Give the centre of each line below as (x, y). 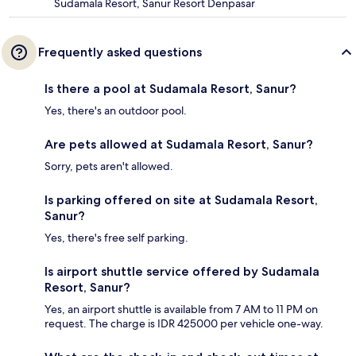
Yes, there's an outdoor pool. (116, 110)
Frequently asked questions (120, 52)
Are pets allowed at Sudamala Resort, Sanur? (179, 144)
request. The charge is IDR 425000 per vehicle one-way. (184, 323)
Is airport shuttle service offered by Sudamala (182, 271)
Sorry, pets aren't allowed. (109, 166)
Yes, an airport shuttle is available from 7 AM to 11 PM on (181, 309)
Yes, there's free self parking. (116, 237)
